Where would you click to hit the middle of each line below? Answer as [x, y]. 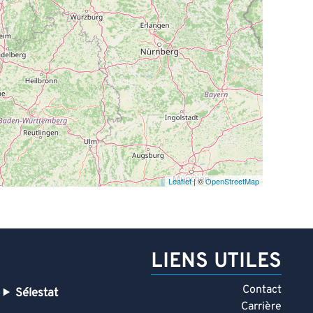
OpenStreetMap [232, 181]
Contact [262, 290]
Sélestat [37, 293]
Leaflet [180, 181]
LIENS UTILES [216, 262]
